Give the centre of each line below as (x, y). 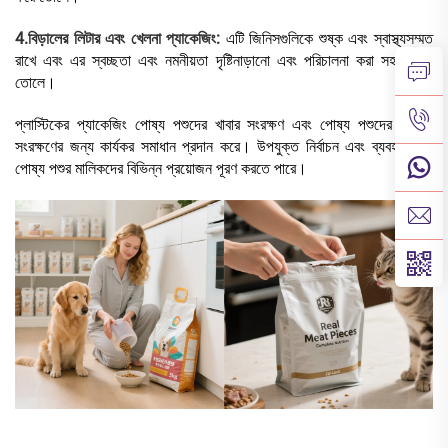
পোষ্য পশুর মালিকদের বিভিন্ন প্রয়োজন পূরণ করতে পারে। (161, 169)
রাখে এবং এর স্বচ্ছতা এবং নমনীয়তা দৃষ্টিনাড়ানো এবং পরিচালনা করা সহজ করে (224, 61)
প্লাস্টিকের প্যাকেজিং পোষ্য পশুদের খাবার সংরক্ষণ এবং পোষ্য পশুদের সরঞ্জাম (224, 125)
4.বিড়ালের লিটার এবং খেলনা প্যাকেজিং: (120, 39)
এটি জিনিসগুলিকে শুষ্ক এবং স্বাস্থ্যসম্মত (329, 39)
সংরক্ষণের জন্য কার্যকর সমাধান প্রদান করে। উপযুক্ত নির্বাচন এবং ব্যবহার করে (224, 147)
